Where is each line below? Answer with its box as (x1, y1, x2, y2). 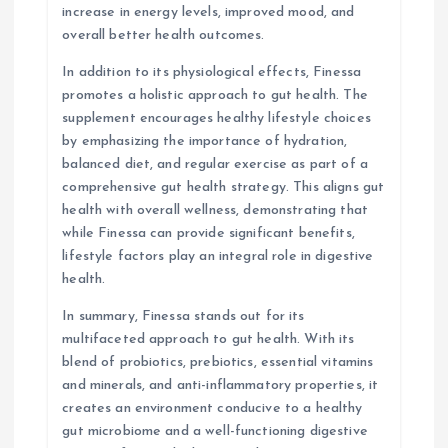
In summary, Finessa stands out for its (62, 309, 305, 325)
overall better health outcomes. (62, 28, 265, 44)
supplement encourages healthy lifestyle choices (62, 111, 371, 127)
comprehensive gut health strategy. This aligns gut (62, 180, 385, 196)
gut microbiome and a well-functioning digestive (62, 424, 368, 440)
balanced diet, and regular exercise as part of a (62, 157, 368, 173)
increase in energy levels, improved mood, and (62, 5, 355, 21)
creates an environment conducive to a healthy (62, 401, 363, 417)
